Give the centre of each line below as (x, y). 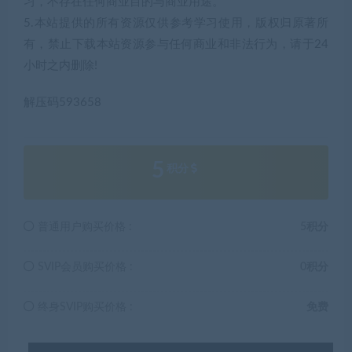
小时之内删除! (60, 66)
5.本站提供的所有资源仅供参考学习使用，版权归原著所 (176, 24)
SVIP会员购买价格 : (84, 268)
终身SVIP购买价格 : (84, 308)
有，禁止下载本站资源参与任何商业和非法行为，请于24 (176, 45)
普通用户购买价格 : (83, 227)
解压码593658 (62, 103)
